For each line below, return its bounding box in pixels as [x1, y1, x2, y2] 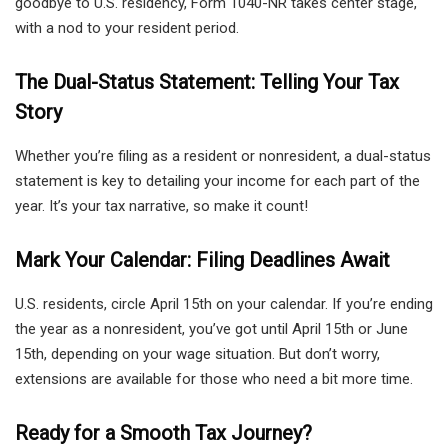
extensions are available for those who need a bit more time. [15, 370, 413, 389]
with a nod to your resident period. [15, 19, 239, 38]
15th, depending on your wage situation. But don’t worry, [15, 345, 380, 364]
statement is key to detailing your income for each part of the [15, 172, 420, 191]
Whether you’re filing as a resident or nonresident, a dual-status [15, 147, 431, 166]
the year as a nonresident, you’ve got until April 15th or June [15, 320, 408, 339]
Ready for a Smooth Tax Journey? [15, 421, 312, 446]
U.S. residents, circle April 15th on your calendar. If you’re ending [15, 295, 433, 314]
